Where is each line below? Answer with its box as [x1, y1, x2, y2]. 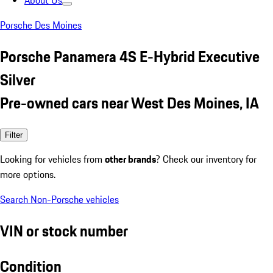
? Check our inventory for [156, 151, 257, 166]
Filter [5, 130, 23, 140]
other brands [105, 151, 156, 166]
